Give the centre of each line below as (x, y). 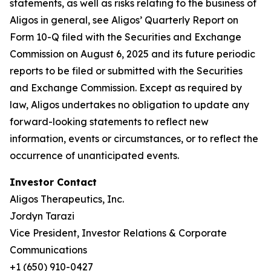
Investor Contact (53, 182)
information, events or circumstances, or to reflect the (134, 139)
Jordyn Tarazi (42, 216)
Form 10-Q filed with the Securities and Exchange (126, 37)
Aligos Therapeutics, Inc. (67, 199)
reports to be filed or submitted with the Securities (126, 71)
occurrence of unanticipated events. (97, 155)
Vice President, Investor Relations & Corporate (118, 233)
